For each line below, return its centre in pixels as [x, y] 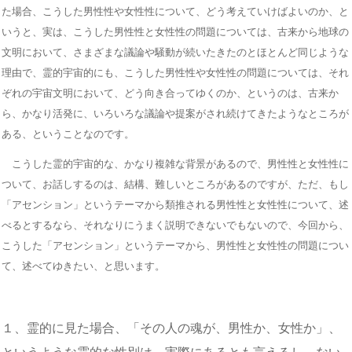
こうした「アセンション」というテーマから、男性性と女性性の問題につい [175, 245]
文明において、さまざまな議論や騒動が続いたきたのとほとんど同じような [175, 52]
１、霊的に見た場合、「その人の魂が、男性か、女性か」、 [171, 328]
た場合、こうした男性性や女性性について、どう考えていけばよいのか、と [175, 11]
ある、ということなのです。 [68, 134]
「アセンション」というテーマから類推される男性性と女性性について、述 [175, 204]
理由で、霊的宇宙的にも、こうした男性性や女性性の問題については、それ [175, 72]
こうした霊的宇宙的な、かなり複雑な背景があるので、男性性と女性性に [175, 163]
